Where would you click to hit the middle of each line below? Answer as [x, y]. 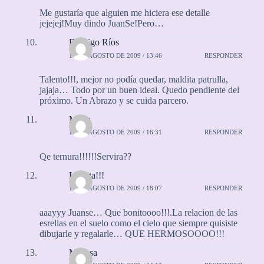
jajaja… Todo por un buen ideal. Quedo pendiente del [139, 90]
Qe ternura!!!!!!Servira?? [85, 156]
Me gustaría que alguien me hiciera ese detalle [124, 13]
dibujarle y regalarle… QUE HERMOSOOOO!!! [132, 233]
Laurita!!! [86, 175]
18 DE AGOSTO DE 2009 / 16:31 [115, 132]
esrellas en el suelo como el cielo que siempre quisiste [138, 223]
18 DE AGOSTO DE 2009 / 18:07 [115, 188]
